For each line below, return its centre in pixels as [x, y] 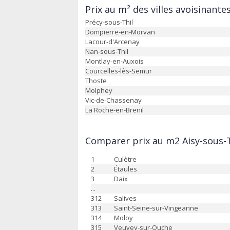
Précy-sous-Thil [109, 22]
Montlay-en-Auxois [114, 61]
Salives [125, 198]
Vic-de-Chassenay [113, 100]
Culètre [125, 159]
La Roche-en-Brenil [114, 110]
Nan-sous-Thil [107, 51]
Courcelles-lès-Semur [119, 71]
